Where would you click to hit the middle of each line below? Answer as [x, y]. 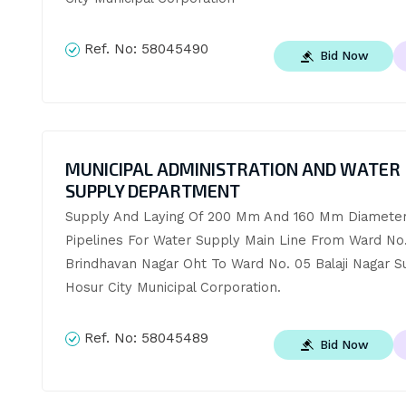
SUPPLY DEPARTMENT [152, 190]
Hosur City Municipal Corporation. [173, 287]
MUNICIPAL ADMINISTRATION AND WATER [232, 169]
